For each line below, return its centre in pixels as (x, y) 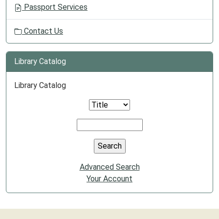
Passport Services (55, 7)
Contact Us (43, 31)
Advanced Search (109, 167)
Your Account (109, 179)
